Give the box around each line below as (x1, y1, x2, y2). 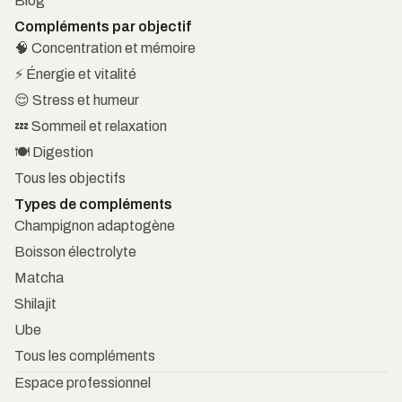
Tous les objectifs (13, 170, 126, 186)
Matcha (13, 269, 64, 285)
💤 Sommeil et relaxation (13, 118, 167, 134)
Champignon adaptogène (13, 217, 175, 233)
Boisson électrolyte (13, 243, 136, 259)
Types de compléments (13, 196, 172, 212)
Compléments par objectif (13, 18, 191, 34)
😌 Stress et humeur (13, 92, 139, 108)
